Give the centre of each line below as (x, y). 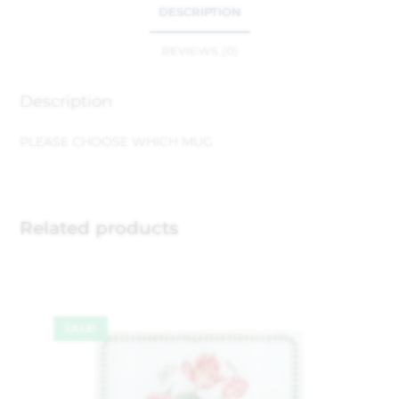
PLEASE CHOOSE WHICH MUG (117, 141)
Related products (99, 228)
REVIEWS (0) (199, 51)
